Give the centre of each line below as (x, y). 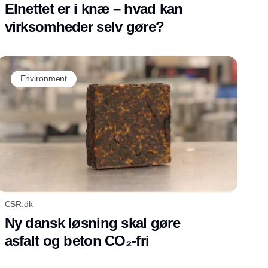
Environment (44, 78)
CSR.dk (19, 204)
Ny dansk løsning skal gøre (92, 223)
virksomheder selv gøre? (84, 26)
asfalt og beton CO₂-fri (77, 240)
